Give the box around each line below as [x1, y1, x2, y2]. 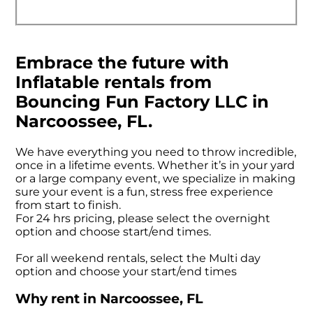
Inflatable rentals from [15, 72, 212, 93]
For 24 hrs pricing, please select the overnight [15, 212, 271, 226]
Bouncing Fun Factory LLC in [15, 92, 270, 112]
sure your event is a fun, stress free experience [15, 185, 274, 199]
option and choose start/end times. [15, 225, 212, 239]
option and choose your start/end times [15, 265, 238, 279]
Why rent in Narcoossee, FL [15, 290, 203, 307]
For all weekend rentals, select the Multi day [15, 252, 261, 265]
